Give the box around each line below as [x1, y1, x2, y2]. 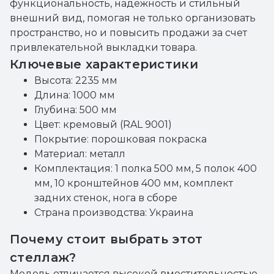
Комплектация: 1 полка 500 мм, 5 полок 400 [34, 163, 257, 174]
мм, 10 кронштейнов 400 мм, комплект [34, 177, 233, 189]
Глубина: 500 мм [34, 104, 117, 116]
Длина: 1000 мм [34, 89, 115, 101]
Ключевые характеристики [10, 57, 198, 72]
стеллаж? [10, 250, 76, 265]
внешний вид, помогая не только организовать [10, 12, 256, 24]
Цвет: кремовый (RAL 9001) [34, 119, 172, 130]
